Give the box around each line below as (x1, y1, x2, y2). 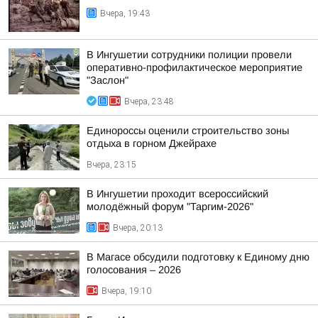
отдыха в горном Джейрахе (87, 138, 216, 149)
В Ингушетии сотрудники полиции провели (87, 49, 292, 60)
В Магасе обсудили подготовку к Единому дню (87, 251, 309, 263)
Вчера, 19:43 (100, 9, 150, 18)
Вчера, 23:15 (87, 160, 136, 170)
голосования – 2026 (87, 264, 181, 275)
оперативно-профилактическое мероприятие (87, 62, 302, 73)
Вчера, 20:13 (113, 223, 163, 233)
